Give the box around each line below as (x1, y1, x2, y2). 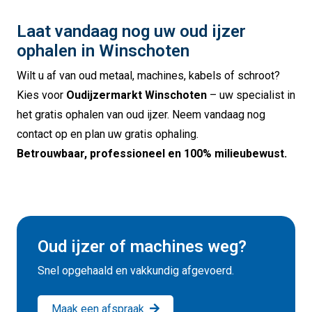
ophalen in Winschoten (17, 41, 189, 61)
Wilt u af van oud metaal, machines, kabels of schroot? (17, 68, 280, 82)
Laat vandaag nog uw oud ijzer (17, 22, 246, 42)
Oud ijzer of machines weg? (38, 236, 247, 256)
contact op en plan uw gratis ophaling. (17, 127, 198, 141)
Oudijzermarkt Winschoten (66, 88, 207, 102)
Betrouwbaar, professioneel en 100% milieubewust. (17, 146, 290, 160)
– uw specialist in (207, 88, 295, 102)
